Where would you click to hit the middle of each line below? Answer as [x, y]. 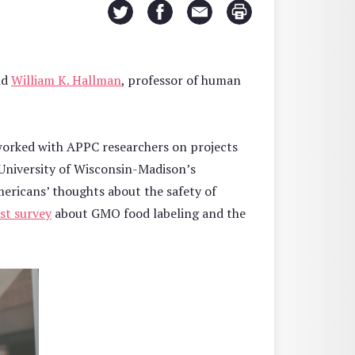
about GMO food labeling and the [149, 213]
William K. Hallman [66, 80]
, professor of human [181, 80]
